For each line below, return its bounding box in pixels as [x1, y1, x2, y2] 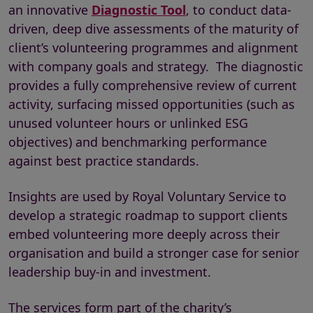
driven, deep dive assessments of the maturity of [8, 20, 298, 37]
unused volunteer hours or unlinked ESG [8, 115, 248, 131]
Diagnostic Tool [92, 1, 186, 18]
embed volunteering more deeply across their [8, 226, 279, 242]
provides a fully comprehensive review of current [8, 77, 297, 94]
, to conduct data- [186, 1, 291, 18]
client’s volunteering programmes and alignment [8, 39, 298, 56]
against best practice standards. [8, 152, 206, 169]
